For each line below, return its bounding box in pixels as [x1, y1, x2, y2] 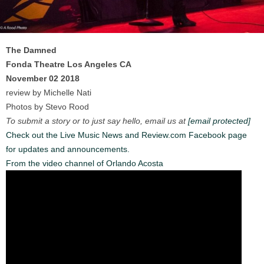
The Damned [6, 45, 57, 55]
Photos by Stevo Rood [6, 101, 89, 111]
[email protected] [188, 115, 250, 126]
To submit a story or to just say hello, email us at [6, 115, 188, 126]
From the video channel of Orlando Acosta [6, 158, 163, 168]
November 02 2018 [6, 73, 80, 83]
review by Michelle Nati [6, 87, 91, 97]
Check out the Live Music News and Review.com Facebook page [6, 130, 247, 140]
